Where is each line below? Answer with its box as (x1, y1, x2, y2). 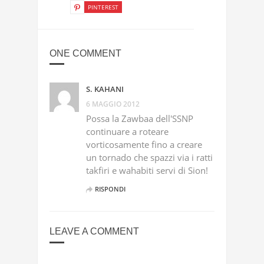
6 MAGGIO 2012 (86, 99, 140, 109)
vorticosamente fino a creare (86, 138, 202, 150)
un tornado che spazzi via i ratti (86, 151, 213, 163)
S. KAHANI (86, 84, 124, 94)
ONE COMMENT (49, 48, 121, 58)
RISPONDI (95, 184, 126, 193)
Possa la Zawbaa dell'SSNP (86, 113, 193, 124)
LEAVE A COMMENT (49, 226, 139, 236)
